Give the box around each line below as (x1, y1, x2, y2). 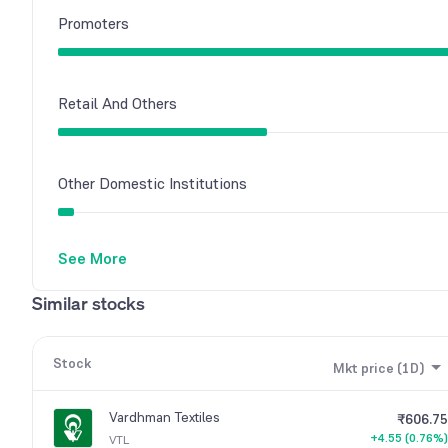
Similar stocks (32, 291, 145, 316)
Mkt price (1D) (333, 359, 424, 378)
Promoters (58, 13, 129, 35)
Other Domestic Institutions (58, 173, 247, 195)
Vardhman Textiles (109, 408, 220, 427)
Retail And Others (58, 93, 177, 115)
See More (58, 248, 127, 270)
